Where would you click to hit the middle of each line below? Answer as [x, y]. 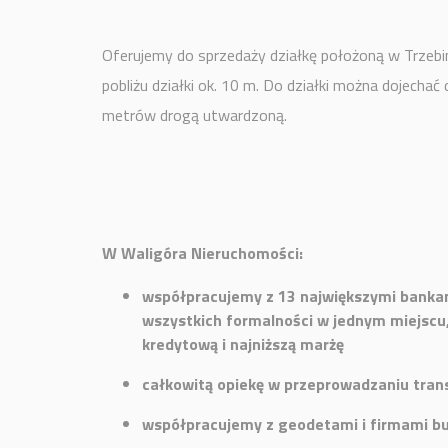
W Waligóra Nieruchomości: [202, 253]
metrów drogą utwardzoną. [194, 115]
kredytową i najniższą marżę [243, 344]
